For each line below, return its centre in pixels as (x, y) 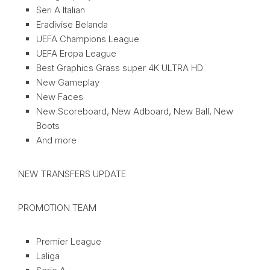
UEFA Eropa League (76, 54)
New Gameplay (68, 83)
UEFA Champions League (88, 39)
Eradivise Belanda (72, 25)
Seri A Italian (61, 10)
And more (56, 140)
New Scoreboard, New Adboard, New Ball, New (135, 111)
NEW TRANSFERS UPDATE (72, 174)
